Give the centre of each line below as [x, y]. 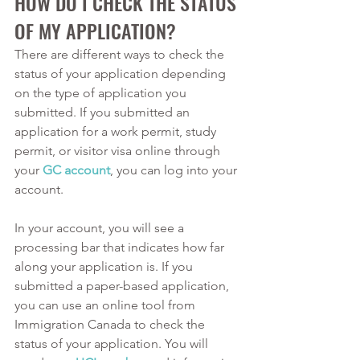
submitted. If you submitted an [104, 112]
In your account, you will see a [101, 227]
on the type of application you [102, 92]
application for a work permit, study [117, 131]
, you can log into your [175, 170]
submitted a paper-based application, [123, 285]
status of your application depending [122, 73]
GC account [76, 170]
